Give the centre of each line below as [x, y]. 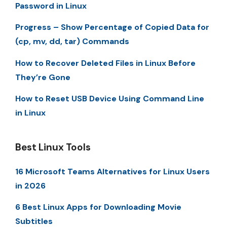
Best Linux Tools [53, 147]
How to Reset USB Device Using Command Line [110, 98]
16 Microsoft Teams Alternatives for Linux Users [112, 171]
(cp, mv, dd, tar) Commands [72, 42]
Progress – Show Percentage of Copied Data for [112, 27]
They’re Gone [43, 77]
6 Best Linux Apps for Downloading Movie [98, 207]
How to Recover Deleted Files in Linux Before [105, 63]
